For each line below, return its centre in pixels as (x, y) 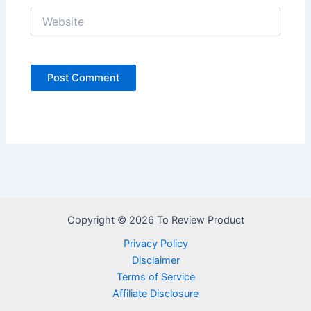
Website (49, 13)
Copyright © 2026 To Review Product (155, 220)
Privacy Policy (155, 244)
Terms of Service (155, 277)
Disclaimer (155, 261)
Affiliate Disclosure (155, 294)
